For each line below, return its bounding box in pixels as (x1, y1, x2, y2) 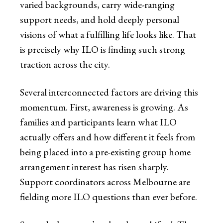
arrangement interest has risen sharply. (20, 160, 169, 174)
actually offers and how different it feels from (20, 130, 195, 144)
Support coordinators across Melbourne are (20, 175, 190, 189)
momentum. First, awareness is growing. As (20, 101, 188, 114)
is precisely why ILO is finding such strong (20, 43, 185, 56)
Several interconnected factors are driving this (20, 86, 198, 99)
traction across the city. (20, 58, 110, 71)
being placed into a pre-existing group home (20, 145, 191, 159)
